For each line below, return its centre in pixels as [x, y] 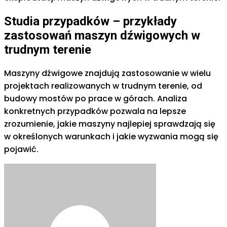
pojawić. [21, 149]
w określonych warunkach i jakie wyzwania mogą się [111, 136]
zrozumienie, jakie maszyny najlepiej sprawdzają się [110, 124]
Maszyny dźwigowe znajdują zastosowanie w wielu [107, 73]
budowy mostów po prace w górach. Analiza [96, 98]
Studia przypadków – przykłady [90, 21]
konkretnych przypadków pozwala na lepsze [95, 111]
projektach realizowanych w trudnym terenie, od [103, 86]
